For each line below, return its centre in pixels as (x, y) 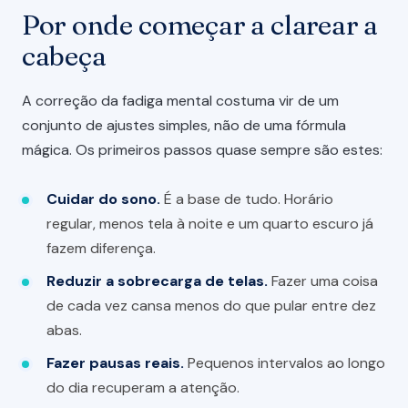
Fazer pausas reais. (116, 363)
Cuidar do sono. (104, 199)
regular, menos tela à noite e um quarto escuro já (210, 224)
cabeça (64, 56)
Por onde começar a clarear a (200, 25)
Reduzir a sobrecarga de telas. (158, 281)
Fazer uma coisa (323, 281)
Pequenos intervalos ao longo (285, 363)
